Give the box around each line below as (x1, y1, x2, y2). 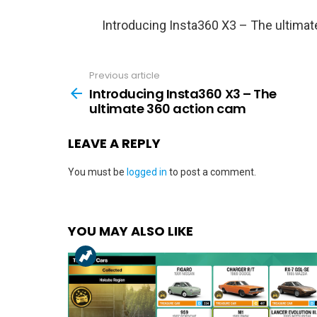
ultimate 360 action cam (89, 99, 246, 117)
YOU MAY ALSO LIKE (68, 221, 193, 240)
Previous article (89, 69, 160, 83)
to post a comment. (167, 166, 256, 178)
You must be (68, 166, 127, 178)
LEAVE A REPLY (68, 134, 161, 152)
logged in (127, 166, 167, 178)
